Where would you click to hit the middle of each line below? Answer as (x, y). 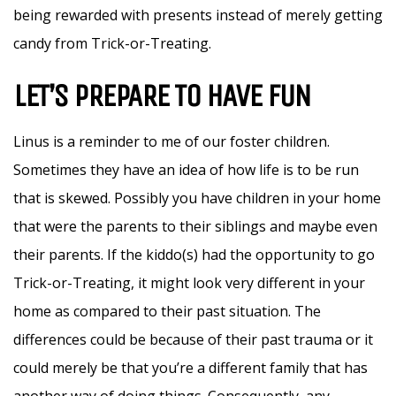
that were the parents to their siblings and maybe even (195, 227)
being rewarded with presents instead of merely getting (198, 15)
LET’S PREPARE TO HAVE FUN (162, 96)
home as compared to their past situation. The (167, 312)
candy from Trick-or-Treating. (112, 44)
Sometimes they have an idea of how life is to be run (186, 170)
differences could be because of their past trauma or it (193, 340)
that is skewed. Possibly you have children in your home (197, 198)
